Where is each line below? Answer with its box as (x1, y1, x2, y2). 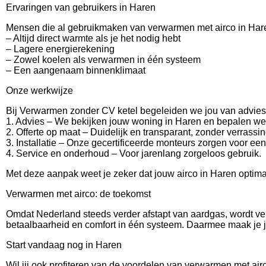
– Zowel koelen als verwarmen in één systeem (6, 54, 201, 65)
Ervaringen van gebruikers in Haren (6, 2, 156, 12)
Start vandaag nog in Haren (6, 239, 122, 250)
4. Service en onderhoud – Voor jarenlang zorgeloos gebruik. (6, 148, 261, 159)
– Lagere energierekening (6, 43, 115, 54)
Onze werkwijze (6, 85, 73, 96)
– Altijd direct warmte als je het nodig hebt (6, 33, 180, 43)
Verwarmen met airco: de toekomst (6, 188, 151, 199)
